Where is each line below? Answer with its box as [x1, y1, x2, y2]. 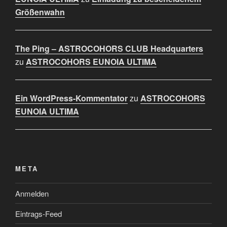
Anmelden [15, 187, 49, 199]
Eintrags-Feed [15, 208, 62, 219]
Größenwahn [15, 6, 65, 18]
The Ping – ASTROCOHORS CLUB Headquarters [15, 42, 203, 54]
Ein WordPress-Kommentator [15, 92, 128, 104]
